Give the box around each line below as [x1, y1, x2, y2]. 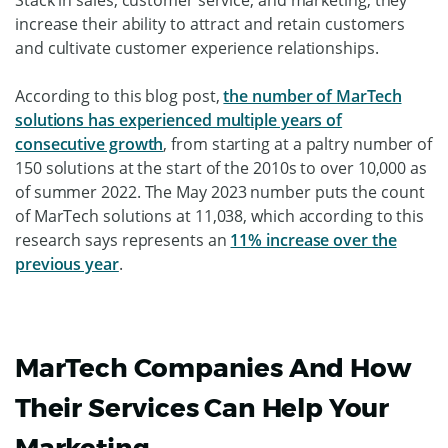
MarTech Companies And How [15, 351, 411, 384]
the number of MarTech [223, 84, 402, 107]
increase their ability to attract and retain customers [15, 12, 406, 35]
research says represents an [15, 228, 231, 251]
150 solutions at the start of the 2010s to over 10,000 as [15, 156, 427, 179]
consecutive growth [15, 132, 164, 155]
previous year [15, 252, 119, 275]
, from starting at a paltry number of [163, 132, 433, 155]
